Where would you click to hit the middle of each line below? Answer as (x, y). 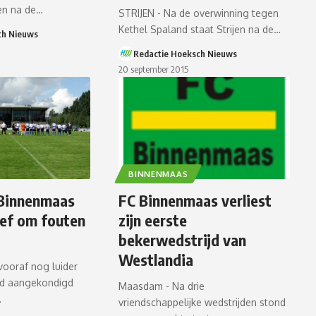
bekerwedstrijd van (183, 240)
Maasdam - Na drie (162, 286)
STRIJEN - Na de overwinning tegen (199, 13)
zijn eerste (153, 220)
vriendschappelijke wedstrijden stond (202, 303)
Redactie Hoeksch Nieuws (186, 54)
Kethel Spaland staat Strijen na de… (200, 29)
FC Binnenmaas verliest (195, 201)
